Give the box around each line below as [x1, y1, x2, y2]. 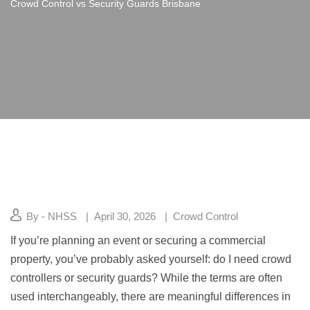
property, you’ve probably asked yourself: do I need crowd [10, 253, 291, 265]
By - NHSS [26, 210, 77, 222]
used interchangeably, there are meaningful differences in [10, 291, 291, 302]
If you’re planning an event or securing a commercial [10, 235, 266, 246]
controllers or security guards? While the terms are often [10, 272, 282, 284]
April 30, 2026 [94, 210, 156, 222]
